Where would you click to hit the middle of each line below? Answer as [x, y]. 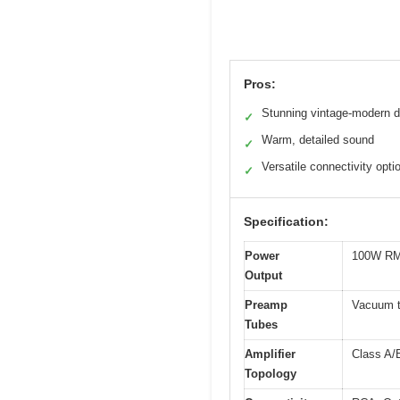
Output [263, 276]
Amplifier [270, 354]
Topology [271, 374]
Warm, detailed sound [318, 140]
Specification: [286, 222]
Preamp [266, 305]
